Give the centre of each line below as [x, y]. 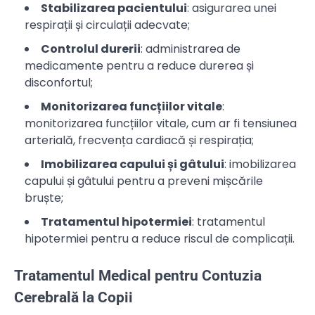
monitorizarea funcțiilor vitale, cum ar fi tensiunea [161, 123]
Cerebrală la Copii [73, 298]
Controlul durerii [91, 49]
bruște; [44, 198]
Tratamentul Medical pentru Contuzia [138, 276]
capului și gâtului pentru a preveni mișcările [144, 181]
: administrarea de [191, 49]
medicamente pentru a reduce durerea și [139, 65]
